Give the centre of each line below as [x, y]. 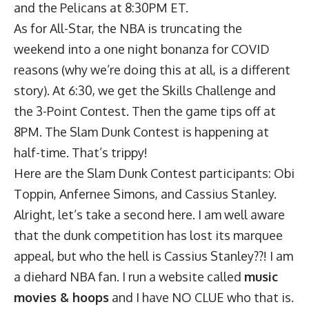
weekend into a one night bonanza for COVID [142, 49]
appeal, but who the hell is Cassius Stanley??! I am [153, 256]
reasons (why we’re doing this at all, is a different [152, 70]
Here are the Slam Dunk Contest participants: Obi [154, 173]
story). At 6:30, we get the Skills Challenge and [145, 90]
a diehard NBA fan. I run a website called [129, 277]
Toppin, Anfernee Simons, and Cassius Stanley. [145, 194]
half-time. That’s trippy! [81, 152]
